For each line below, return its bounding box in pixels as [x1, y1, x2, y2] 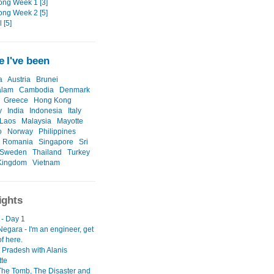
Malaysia [21, 117, 51, 126]
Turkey [67, 148, 90, 157]
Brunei [36, 75, 58, 84]
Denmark [59, 86, 90, 95]
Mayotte [57, 117, 83, 126]
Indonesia [29, 106, 62, 116]
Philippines [39, 127, 76, 136]
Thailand [32, 148, 62, 157]
